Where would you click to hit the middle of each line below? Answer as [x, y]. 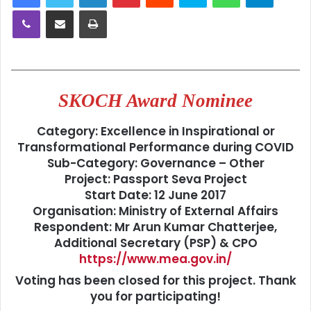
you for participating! [155, 297]
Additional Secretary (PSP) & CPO [155, 243]
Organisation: [76, 211]
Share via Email [84, 9]
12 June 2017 [190, 195]
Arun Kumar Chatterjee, [205, 227]
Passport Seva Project [180, 179]
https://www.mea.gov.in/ [155, 259]
